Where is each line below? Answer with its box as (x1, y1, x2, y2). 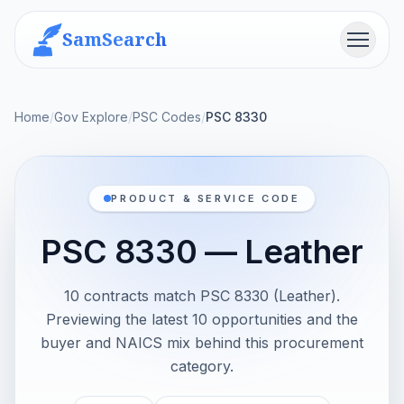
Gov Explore (54, 109, 128, 124)
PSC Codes (133, 109, 201, 124)
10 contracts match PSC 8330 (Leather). (64, 287, 340, 305)
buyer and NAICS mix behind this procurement (41, 334, 363, 352)
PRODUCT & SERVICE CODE (111, 192, 300, 205)
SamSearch (62, 27, 167, 51)
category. (170, 357, 234, 375)
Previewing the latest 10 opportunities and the (46, 310, 358, 328)
